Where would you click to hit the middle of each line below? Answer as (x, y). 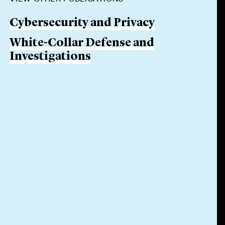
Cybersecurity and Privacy (82, 23)
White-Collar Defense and (82, 43)
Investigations (50, 57)
